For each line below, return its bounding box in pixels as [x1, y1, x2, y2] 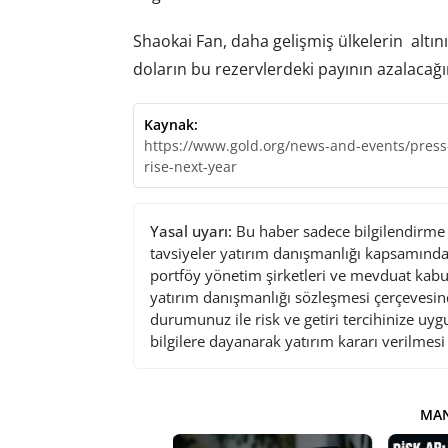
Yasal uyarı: [149, 220, 232, 241]
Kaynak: [143, 114, 198, 134]
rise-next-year [143, 156, 237, 176]
